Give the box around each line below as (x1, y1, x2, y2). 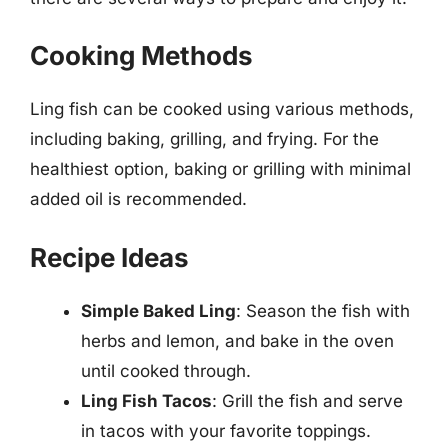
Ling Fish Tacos (81, 390, 212, 411)
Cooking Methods (30, 40, 253, 71)
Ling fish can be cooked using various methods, (30, 99, 414, 119)
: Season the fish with (236, 300, 410, 321)
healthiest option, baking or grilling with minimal (30, 159, 411, 179)
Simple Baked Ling (81, 300, 236, 321)
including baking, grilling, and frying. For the (30, 129, 379, 149)
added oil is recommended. (30, 189, 247, 209)
